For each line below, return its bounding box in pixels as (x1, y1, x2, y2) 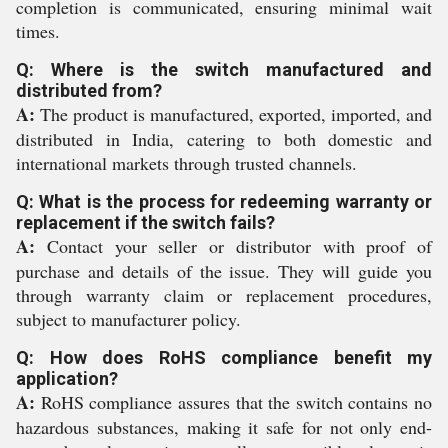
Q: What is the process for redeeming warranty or (16, 191, 432, 212)
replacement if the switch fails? (16, 212, 275, 233)
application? (16, 368, 118, 389)
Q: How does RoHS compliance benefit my (16, 347, 432, 368)
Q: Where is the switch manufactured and (16, 59, 432, 80)
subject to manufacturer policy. (16, 307, 241, 331)
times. (16, 19, 60, 43)
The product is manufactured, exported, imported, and (35, 102, 432, 126)
